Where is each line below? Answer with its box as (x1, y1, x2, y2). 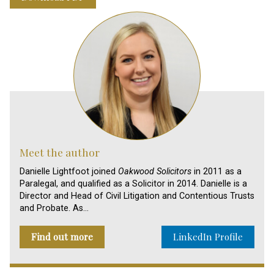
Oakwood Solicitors (118, 166, 191, 177)
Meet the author (20, 145, 100, 160)
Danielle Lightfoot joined (20, 166, 118, 177)
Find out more (31, 230, 94, 243)
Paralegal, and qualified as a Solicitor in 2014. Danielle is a (20, 178, 247, 189)
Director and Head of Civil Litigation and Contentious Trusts (20, 190, 254, 201)
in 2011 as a (191, 166, 242, 177)
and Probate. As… (20, 202, 89, 213)
